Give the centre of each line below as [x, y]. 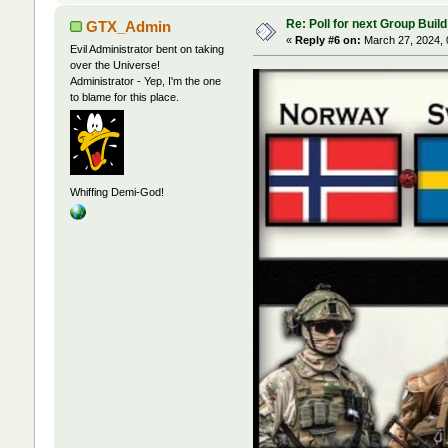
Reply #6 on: [327, 39]
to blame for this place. [124, 96]
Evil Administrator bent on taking [146, 48]
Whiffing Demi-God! [116, 192]
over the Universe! [114, 64]
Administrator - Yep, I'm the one [145, 80]
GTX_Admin [129, 26]
